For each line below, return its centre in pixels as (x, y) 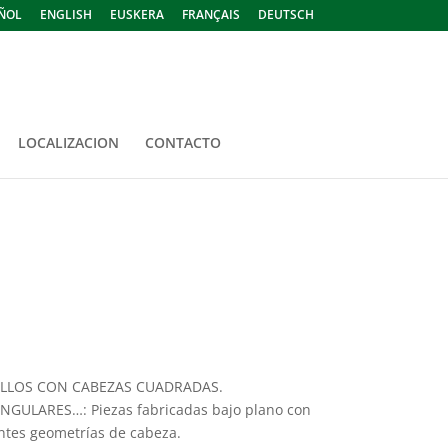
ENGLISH (65, 14)
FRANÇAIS (210, 14)
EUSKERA (136, 14)
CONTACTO (182, 142)
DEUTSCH (285, 14)
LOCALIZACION (68, 142)
